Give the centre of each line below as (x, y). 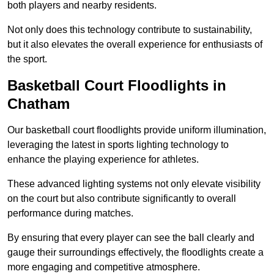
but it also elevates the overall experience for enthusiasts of (135, 45)
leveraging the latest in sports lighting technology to (118, 145)
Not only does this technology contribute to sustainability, (130, 30)
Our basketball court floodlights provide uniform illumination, (137, 130)
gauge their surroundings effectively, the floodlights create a (135, 253)
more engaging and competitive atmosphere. (104, 267)
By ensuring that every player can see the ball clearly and (131, 238)
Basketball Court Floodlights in (117, 86)
